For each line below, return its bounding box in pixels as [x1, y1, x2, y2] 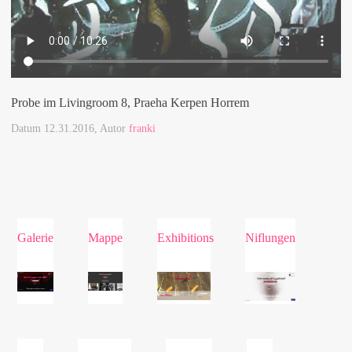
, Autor [94, 122, 129, 134]
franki [129, 122, 156, 134]
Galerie [17, 230, 53, 244]
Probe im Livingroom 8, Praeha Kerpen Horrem [11, 95, 249, 109]
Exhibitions [157, 230, 214, 244]
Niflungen [245, 230, 296, 244]
